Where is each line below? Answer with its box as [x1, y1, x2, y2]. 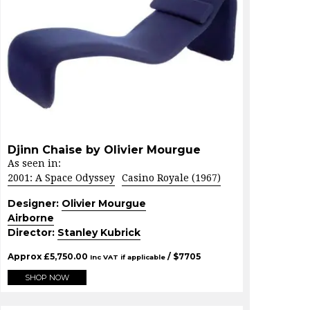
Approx [8, 251, 44, 262]
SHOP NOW [25, 273, 69, 283]
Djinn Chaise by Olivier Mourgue [8, 143, 201, 157]
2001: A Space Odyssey [8, 172, 115, 184]
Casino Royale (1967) [122, 172, 221, 184]
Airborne [8, 212, 54, 225]
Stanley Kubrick [57, 226, 140, 239]
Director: [8, 226, 57, 239]
